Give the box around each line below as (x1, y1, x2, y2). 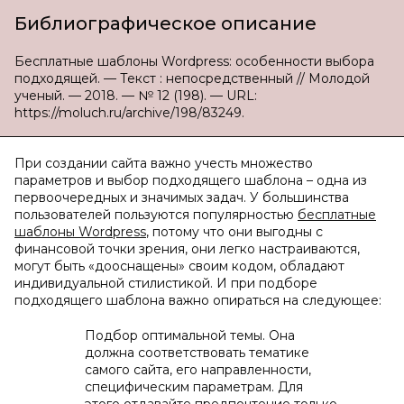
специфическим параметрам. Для (85, 379, 303, 395)
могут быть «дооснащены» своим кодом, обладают (14, 258, 344, 274)
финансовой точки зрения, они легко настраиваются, (14, 241, 360, 257)
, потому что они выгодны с (146, 224, 323, 240)
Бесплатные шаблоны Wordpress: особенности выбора (14, 53, 374, 69)
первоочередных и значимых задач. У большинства (14, 189, 349, 206)
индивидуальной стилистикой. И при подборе (14, 275, 317, 291)
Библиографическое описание (14, 13, 317, 34)
